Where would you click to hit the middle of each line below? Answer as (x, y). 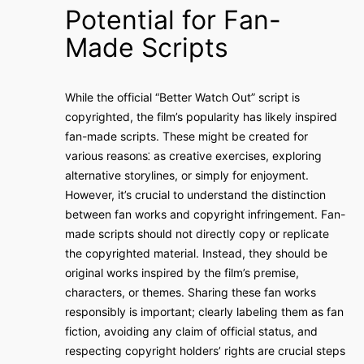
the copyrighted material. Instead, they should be (196, 253)
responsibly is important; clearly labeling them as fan (204, 312)
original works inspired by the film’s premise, (182, 273)
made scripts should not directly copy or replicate (197, 234)
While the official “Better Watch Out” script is (182, 97)
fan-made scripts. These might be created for (186, 136)
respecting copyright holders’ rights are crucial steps (205, 351)
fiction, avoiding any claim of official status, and (191, 331)
